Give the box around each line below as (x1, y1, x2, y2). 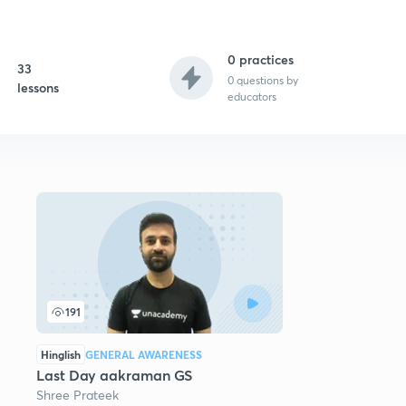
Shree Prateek (36, 386, 119, 403)
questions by (233, 73, 298, 87)
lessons (17, 78, 60, 96)
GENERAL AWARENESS (85, 347, 202, 362)
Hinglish (41, 347, 81, 362)
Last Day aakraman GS (36, 365, 193, 384)
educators (227, 90, 276, 103)
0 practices (227, 51, 294, 68)
